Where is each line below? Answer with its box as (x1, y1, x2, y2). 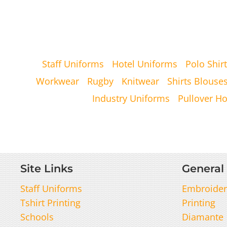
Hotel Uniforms (111, 57, 177, 70)
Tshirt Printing (20, 196, 81, 209)
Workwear (36, 74, 79, 87)
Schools (20, 210, 54, 223)
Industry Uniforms (92, 92, 170, 104)
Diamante (182, 210, 224, 223)
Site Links (20, 162, 73, 175)
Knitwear (122, 74, 159, 87)
